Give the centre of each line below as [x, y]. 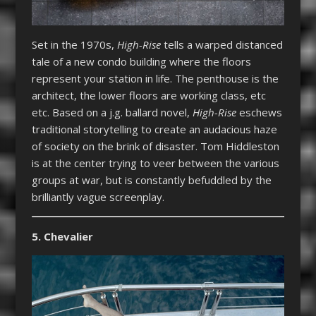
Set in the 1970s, [74, 45]
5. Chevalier [62, 237]
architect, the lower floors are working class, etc [148, 96]
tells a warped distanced [221, 45]
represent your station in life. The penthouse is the [155, 79]
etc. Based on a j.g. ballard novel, [112, 113]
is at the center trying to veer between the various [155, 163]
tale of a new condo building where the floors [141, 62]
